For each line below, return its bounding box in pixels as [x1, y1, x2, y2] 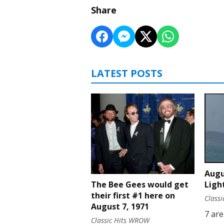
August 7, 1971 [91, 201, 149, 212]
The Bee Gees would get [91, 179, 188, 190]
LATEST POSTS [91, 66, 162, 80]
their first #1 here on [91, 190, 175, 201]
